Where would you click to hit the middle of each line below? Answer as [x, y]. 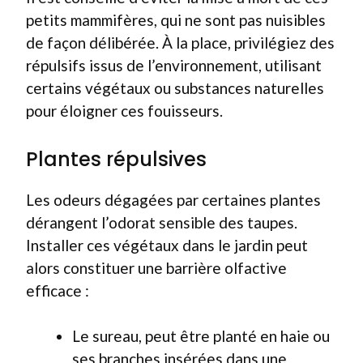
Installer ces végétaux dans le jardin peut [167, 245]
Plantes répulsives [116, 159]
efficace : [58, 290]
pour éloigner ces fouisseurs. [124, 111]
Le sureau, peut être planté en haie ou [201, 336]
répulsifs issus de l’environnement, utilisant [174, 65]
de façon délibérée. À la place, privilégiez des [180, 43]
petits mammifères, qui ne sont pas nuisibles [176, 20]
